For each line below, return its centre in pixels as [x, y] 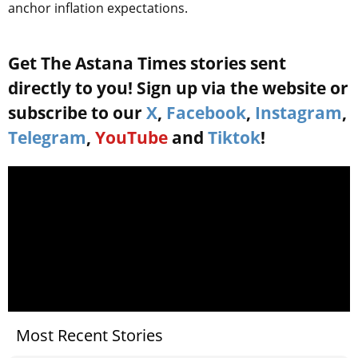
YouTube [131, 137]
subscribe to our [77, 112]
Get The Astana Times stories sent [147, 63]
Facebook [206, 112]
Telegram [47, 137]
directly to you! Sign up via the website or [178, 88]
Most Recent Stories [89, 335]
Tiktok [234, 137]
